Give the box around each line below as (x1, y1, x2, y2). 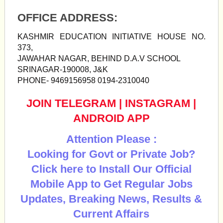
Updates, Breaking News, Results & (20, 193, 203, 205)
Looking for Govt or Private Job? (27, 148, 196, 160)
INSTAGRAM (125, 97, 191, 110)
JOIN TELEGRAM (26, 97, 116, 110)
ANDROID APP (73, 112, 150, 124)
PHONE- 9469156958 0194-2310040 (17, 76, 149, 85)
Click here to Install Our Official (31, 163, 192, 175)
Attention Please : (66, 133, 157, 145)
